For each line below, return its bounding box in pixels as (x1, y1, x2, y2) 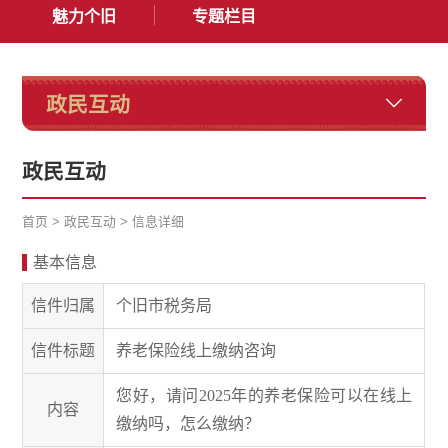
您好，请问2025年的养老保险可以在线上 (116, 386, 413, 404)
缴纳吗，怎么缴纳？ (116, 414, 261, 432)
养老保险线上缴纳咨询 (116, 341, 277, 359)
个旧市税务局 (116, 296, 213, 314)
